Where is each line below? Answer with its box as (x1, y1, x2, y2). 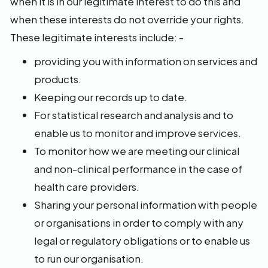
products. (34, 72, 81, 86)
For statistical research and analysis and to (34, 108, 233, 121)
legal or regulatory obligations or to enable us (34, 234, 250, 247)
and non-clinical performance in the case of (34, 162, 242, 175)
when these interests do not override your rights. (10, 13, 244, 26)
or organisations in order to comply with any (34, 216, 243, 229)
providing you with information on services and (34, 54, 257, 68)
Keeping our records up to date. (34, 90, 187, 103)
